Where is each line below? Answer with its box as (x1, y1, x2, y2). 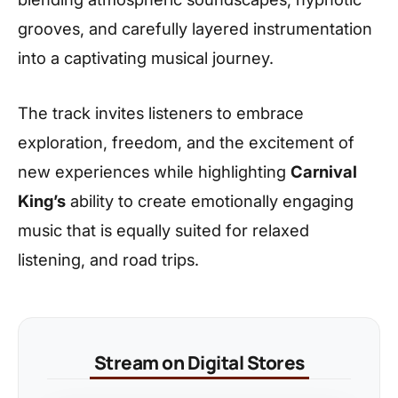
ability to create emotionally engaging (66, 190, 354, 211)
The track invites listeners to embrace (18, 102, 304, 123)
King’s (18, 190, 66, 211)
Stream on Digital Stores (93, 349, 305, 375)
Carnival (291, 161, 357, 181)
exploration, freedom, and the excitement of (18, 131, 354, 152)
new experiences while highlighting (18, 161, 291, 181)
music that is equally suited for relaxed (18, 219, 309, 240)
